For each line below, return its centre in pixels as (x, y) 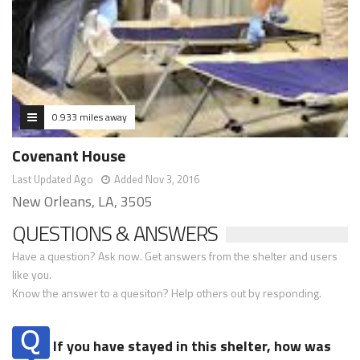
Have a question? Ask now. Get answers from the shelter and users (175, 256)
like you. (32, 274)
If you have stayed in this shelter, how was (190, 346)
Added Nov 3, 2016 (157, 179)
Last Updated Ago (53, 179)
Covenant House (69, 155)
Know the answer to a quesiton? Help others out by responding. (167, 292)
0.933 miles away (90, 117)
